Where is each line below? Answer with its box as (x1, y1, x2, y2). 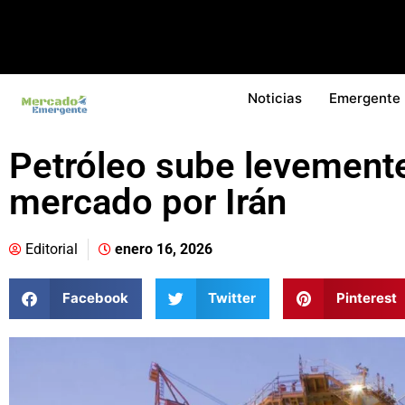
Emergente (329, 89, 400, 107)
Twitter (208, 289, 256, 307)
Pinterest (335, 289, 397, 307)
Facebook (61, 289, 128, 307)
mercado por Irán (9, 180, 287, 223)
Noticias (248, 89, 302, 107)
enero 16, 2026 (115, 240, 212, 258)
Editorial (25, 240, 78, 258)
